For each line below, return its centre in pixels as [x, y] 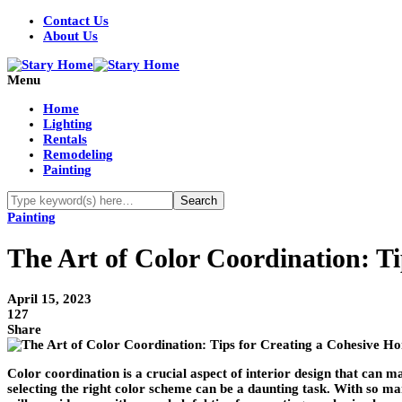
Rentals [65, 139]
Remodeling [78, 154]
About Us [70, 36]
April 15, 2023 [49, 299]
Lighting [68, 124]
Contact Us [76, 21]
